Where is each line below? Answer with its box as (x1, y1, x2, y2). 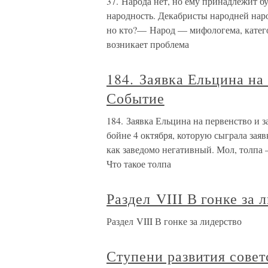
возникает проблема (106, 38, 189, 51)
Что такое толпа (106, 157, 171, 170)
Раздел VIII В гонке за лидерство (106, 215, 242, 228)
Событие (106, 89, 165, 108)
